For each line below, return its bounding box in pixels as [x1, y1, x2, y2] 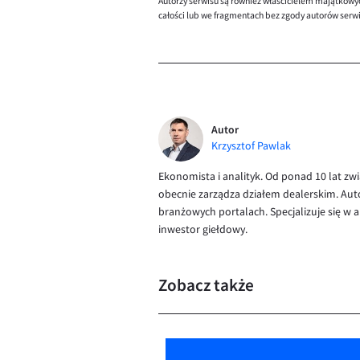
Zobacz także [158, 274, 254, 296]
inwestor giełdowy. [158, 223, 247, 236]
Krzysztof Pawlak [211, 138, 291, 153]
